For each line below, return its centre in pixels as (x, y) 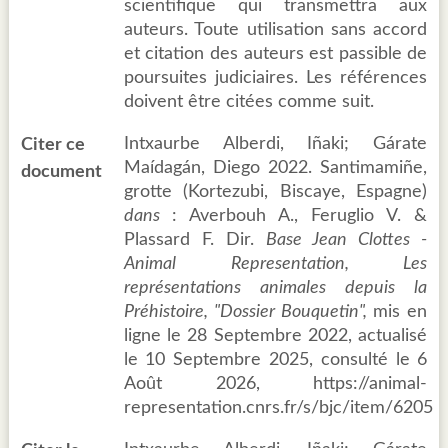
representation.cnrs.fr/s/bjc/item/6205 (278, 408)
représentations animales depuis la (275, 288)
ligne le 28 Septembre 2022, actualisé (275, 336)
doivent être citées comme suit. (248, 102)
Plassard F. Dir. (194, 240)
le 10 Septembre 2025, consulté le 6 (275, 360)
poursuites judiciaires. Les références (275, 78)
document (61, 172)
